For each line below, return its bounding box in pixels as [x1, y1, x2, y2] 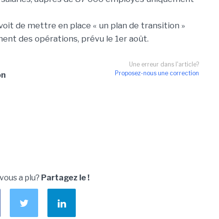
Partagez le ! [41, 173, 89, 182]
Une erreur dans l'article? [129, 61, 199, 68]
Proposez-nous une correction [115, 69, 199, 77]
